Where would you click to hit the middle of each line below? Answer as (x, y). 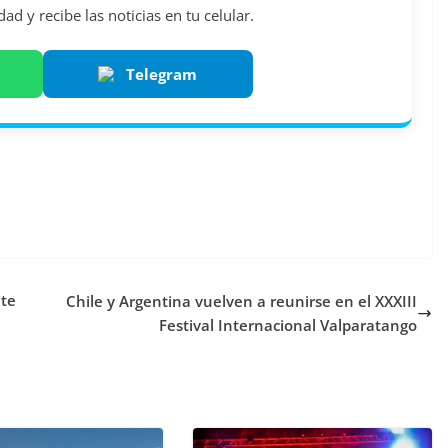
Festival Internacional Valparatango (287, 325)
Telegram (162, 73)
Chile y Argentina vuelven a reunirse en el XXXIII (241, 301)
